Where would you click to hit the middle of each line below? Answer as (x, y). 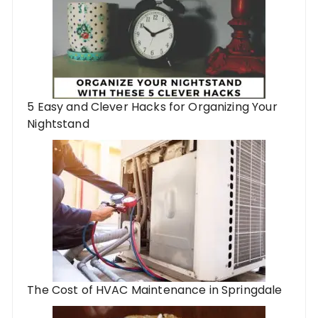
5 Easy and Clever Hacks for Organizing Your (152, 106)
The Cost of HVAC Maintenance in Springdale (155, 290)
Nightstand (58, 124)
